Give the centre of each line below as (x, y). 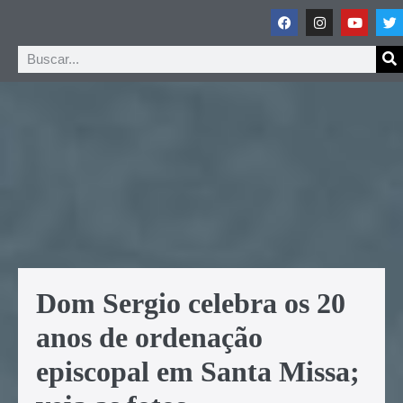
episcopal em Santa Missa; (198, 371)
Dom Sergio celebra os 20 (191, 303)
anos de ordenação (149, 337)
